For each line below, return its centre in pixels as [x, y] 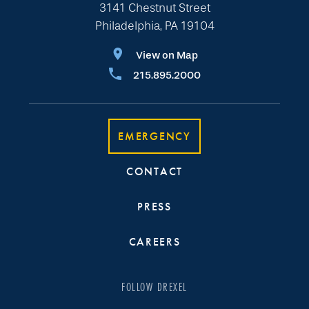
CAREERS [154, 242]
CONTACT [154, 171]
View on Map [167, 55]
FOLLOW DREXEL [154, 287]
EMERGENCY [154, 136]
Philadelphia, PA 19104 [154, 26]
